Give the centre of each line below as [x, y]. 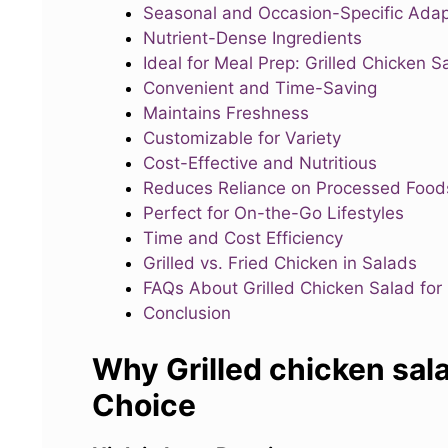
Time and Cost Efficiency [243, 237]
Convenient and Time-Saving [260, 87]
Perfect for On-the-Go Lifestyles [273, 212]
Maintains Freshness [226, 112]
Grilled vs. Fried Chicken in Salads [280, 262]
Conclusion [187, 312]
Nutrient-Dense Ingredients [252, 37]
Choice [144, 405]
